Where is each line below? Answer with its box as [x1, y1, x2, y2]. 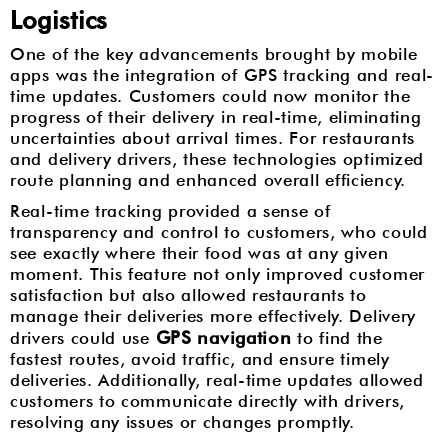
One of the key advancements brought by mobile [10, 44, 418, 64]
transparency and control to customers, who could [10, 222, 428, 242]
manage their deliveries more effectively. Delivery [10, 306, 417, 326]
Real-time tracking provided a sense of [10, 201, 331, 221]
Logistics [10, 5, 107, 35]
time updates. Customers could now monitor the [10, 86, 411, 106]
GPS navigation [155, 327, 292, 348]
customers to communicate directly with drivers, [10, 391, 405, 411]
